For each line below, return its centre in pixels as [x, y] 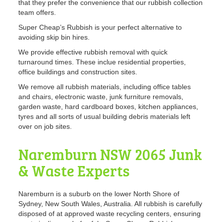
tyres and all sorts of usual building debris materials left [105, 117]
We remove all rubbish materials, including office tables [105, 87]
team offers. [37, 13]
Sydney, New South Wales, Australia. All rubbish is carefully [111, 204]
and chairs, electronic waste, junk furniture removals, [101, 97]
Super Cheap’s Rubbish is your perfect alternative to [100, 28]
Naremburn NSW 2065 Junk [111, 154]
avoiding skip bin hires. [54, 37]
